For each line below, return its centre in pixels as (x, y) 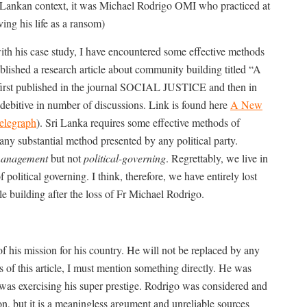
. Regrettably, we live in (217, 158)
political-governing (125, 158)
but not (66, 158)
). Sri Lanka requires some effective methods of (138, 122)
